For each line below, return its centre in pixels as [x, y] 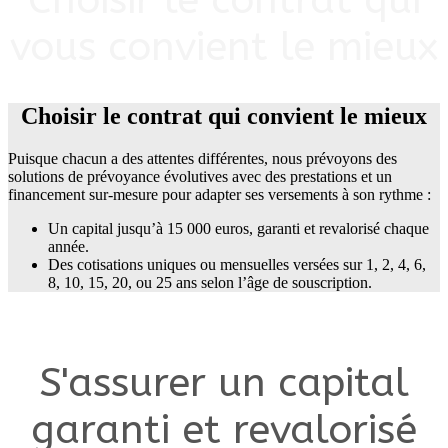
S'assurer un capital [224, 383]
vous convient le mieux [224, 46]
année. [68, 247]
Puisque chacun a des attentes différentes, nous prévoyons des [202, 159]
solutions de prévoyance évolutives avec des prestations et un [200, 177]
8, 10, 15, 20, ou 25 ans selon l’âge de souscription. [210, 283]
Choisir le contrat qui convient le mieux [224, 116]
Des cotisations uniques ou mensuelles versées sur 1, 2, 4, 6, [237, 265]
